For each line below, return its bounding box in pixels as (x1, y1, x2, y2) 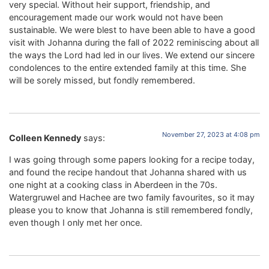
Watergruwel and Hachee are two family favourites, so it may (9, 192, 255, 202)
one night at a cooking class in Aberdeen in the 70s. (9, 179, 217, 190)
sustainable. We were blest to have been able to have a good (9, 24, 255, 35)
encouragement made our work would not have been (9, 11, 223, 22)
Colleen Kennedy (9, 133, 81, 144)
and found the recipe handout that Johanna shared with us (9, 166, 247, 177)
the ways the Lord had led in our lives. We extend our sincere (9, 49, 255, 60)
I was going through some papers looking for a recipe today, (9, 154, 255, 165)
